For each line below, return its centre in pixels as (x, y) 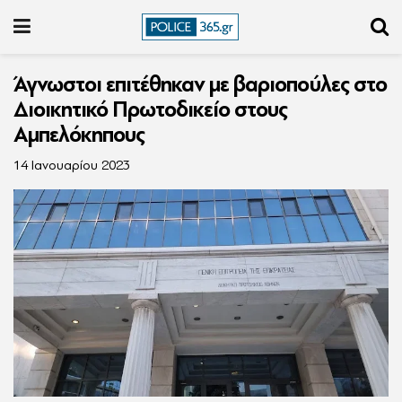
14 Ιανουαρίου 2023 (72, 166)
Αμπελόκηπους (79, 135)
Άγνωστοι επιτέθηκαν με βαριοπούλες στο (200, 84)
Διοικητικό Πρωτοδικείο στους (150, 109)
